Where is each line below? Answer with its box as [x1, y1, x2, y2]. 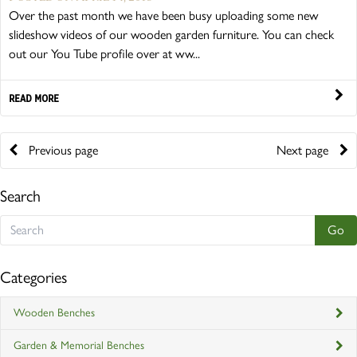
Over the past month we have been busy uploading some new [9, 7, 318, 23]
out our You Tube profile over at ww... [9, 45, 200, 61]
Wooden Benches [14, 305, 95, 320]
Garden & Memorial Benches [14, 338, 144, 352]
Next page [277, 142, 331, 158]
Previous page [25, 142, 98, 158]
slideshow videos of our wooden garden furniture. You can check [9, 26, 334, 42]
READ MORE [9, 90, 59, 105]
